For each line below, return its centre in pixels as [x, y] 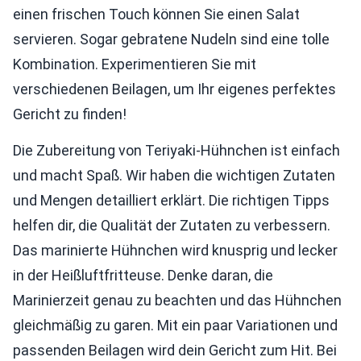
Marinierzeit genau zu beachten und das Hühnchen [177, 300]
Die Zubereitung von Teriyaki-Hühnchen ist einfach [176, 150]
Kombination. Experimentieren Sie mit [135, 64]
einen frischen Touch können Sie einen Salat [156, 14]
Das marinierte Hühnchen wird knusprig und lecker [175, 250]
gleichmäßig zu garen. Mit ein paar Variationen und [175, 325]
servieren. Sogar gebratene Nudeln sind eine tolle [171, 39]
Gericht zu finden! [70, 114]
